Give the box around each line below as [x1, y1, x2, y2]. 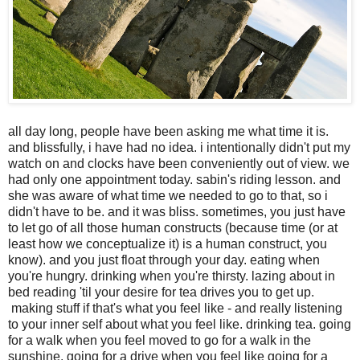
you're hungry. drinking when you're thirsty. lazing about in [8, 268, 335, 283]
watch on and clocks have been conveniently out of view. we [8, 156, 350, 170]
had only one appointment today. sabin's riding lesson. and [8, 172, 341, 186]
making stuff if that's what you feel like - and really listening [8, 301, 342, 315]
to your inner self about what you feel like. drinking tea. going [8, 317, 351, 331]
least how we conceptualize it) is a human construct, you [8, 236, 327, 251]
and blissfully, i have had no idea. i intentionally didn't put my [8, 140, 350, 154]
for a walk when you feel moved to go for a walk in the [8, 333, 311, 347]
